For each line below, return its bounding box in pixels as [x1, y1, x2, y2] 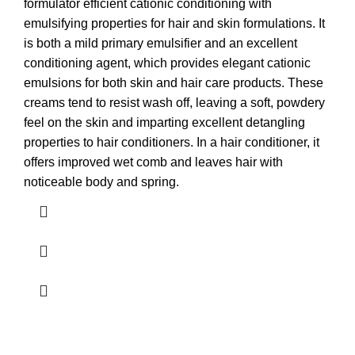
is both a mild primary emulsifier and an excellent [24, 36, 297, 50]
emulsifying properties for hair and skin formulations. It [24, 16, 325, 30]
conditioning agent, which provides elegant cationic [24, 55, 311, 70]
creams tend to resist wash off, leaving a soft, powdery [24, 95, 325, 109]
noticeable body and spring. [24, 174, 179, 189]
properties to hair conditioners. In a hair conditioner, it [24, 135, 319, 149]
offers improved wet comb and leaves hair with [24, 155, 283, 169]
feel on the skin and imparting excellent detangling [24, 115, 305, 129]
